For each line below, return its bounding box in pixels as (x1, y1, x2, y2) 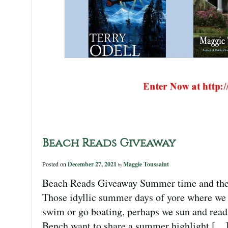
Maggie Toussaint (123, 159, 169, 168)
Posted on (42, 159, 68, 168)
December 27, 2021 (68, 159, 118, 168)
